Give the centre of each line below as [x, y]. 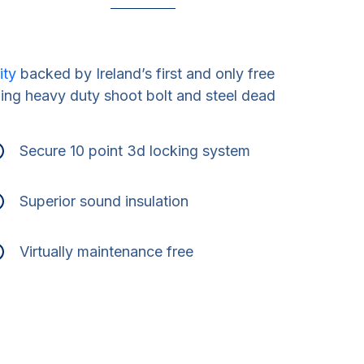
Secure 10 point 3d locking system [134, 151]
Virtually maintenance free [106, 251]
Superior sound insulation [104, 201]
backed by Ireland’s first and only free [145, 74]
